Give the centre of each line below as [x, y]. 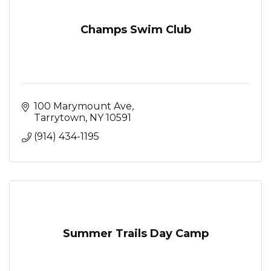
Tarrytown [60, 118]
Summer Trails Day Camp [135, 233]
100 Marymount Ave [83, 106]
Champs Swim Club [135, 30]
